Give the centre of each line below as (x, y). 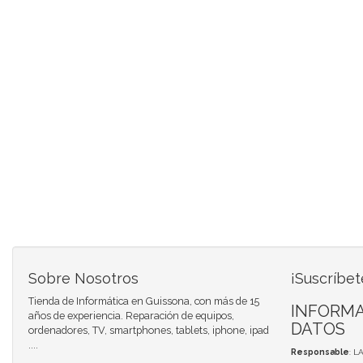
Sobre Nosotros (83, 278)
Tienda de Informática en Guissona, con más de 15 (144, 301)
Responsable (320, 352)
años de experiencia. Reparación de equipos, (131, 315)
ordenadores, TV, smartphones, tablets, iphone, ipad (149, 330)
